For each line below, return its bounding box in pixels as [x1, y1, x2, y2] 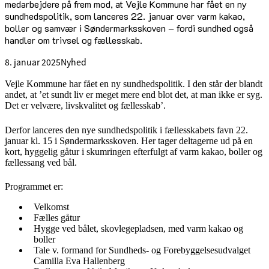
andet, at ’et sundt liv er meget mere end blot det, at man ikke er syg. [5, 89, 262, 100]
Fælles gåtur [34, 213, 80, 223]
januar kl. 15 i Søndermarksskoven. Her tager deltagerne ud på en [5, 135, 253, 146]
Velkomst [34, 202, 69, 213]
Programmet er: [5, 181, 65, 192]
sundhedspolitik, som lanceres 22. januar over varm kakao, [5, 10, 245, 23]
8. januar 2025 [5, 56, 61, 69]
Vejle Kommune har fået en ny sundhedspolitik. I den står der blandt [5, 79, 262, 89]
